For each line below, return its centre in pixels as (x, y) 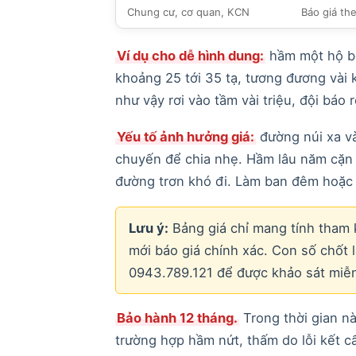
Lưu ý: (148, 228)
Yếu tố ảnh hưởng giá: (185, 136)
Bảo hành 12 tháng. (177, 317)
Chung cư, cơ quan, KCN (188, 12)
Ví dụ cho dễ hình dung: (190, 55)
